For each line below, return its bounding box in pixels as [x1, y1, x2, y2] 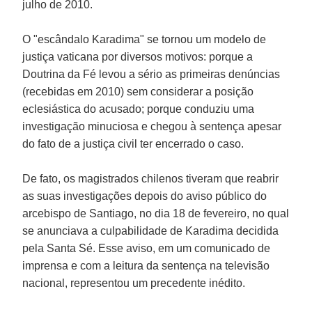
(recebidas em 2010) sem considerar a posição [22, 85, 254, 97]
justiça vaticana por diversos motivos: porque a [22, 50, 253, 63]
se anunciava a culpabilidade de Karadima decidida [22, 224, 279, 237]
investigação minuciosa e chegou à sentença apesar [22, 120, 282, 132]
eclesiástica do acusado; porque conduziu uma [22, 102, 255, 115]
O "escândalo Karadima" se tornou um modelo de [22, 33, 267, 45]
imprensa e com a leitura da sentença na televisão [22, 259, 270, 272]
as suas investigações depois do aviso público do [22, 189, 267, 202]
